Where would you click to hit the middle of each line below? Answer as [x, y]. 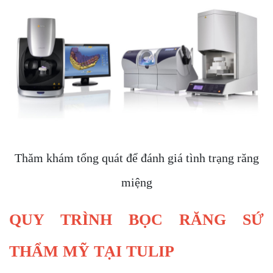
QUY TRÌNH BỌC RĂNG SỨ [136, 219]
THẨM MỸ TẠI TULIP [92, 251]
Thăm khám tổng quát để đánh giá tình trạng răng [136, 158]
